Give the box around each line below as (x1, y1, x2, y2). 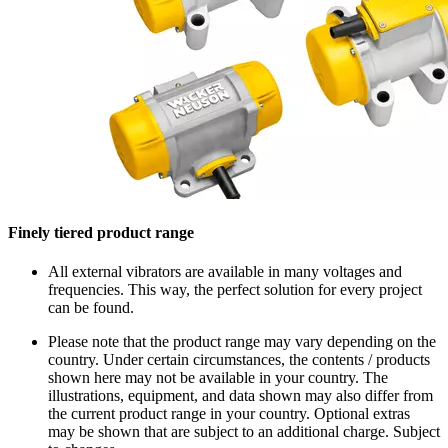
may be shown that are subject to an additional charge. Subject (48, 423, 440, 441)
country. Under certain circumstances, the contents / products (48, 351, 430, 369)
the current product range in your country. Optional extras (48, 405, 410, 423)
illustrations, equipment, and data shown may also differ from (48, 387, 433, 405)
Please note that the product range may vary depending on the (48, 333, 436, 351)
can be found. (48, 299, 134, 317)
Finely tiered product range (8, 224, 194, 242)
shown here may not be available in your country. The (48, 369, 388, 387)
